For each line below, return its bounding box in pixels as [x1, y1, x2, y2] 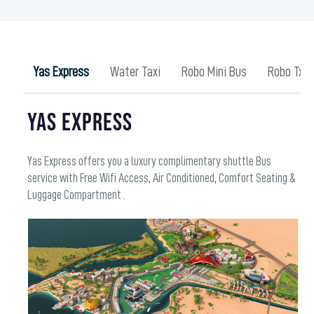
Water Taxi [109, 64, 161, 79]
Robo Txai [267, 64, 312, 79]
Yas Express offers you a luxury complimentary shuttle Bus [27, 154, 272, 168]
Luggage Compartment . [27, 188, 126, 201]
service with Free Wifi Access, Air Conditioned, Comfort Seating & [27, 171, 296, 184]
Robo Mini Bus [181, 64, 247, 79]
